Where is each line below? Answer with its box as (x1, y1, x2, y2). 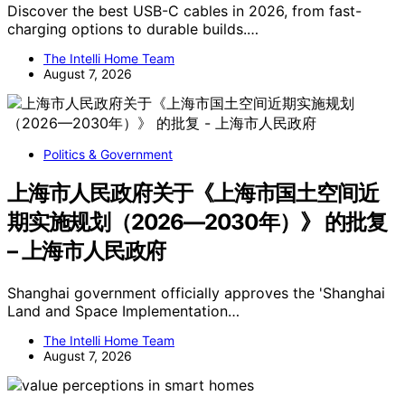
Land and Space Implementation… (7, 302, 240, 321)
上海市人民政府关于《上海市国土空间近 (7, 180, 379, 207)
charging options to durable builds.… (7, 19, 259, 38)
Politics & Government (43, 146, 173, 162)
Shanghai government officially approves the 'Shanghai (7, 284, 385, 303)
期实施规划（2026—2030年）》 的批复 (7, 209, 387, 236)
